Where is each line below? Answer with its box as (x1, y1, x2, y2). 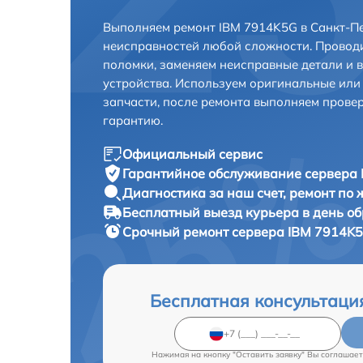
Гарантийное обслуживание (122, 164, 305, 181)
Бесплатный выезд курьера (122, 203, 302, 220)
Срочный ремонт (122, 223, 232, 240)
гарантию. (103, 112, 163, 128)
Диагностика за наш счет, (122, 184, 289, 201)
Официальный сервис (122, 145, 263, 162)
